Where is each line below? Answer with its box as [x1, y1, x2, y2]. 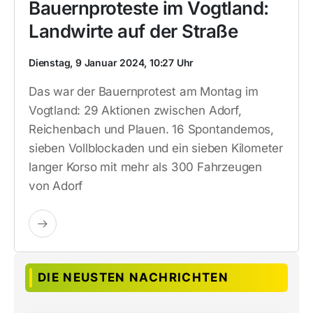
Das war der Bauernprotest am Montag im [29, 85, 259, 99]
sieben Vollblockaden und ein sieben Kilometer [29, 141, 283, 155]
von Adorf [29, 179, 83, 193]
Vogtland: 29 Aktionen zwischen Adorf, [29, 103, 242, 117]
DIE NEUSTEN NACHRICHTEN [38, 270, 228, 284]
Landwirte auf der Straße [29, 20, 238, 42]
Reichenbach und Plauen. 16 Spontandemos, [29, 122, 274, 136]
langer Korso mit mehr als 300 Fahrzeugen [29, 160, 262, 174]
